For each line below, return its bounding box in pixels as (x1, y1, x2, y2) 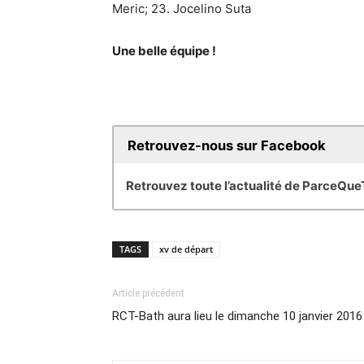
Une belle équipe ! (112, 43, 216, 59)
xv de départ (159, 243, 213, 256)
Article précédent (112, 288, 184, 300)
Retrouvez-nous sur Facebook (127, 136, 326, 154)
